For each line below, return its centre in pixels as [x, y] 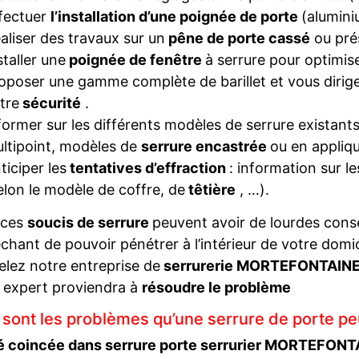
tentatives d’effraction [147, 168]
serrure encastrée [205, 146]
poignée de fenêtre [135, 60]
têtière [210, 190]
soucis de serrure [90, 222]
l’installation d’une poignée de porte [175, 16]
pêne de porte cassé [237, 38]
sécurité [50, 103]
